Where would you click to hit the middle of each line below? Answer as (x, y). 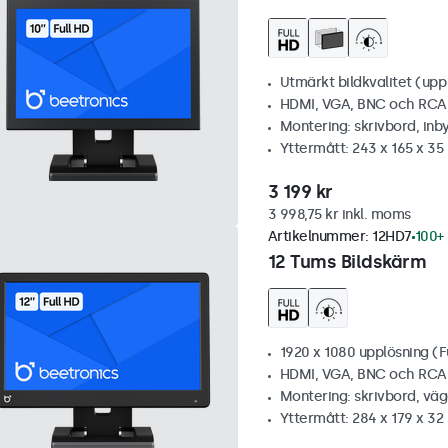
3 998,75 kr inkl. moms (339, 215)
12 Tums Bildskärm (346, 262)
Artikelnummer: (319, 237)
